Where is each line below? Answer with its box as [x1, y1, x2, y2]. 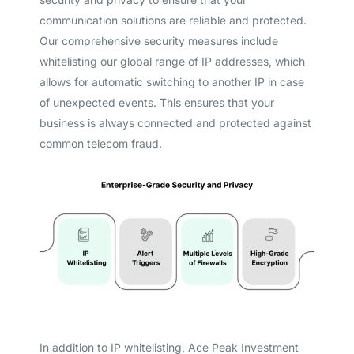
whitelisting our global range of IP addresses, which [39, 54, 305, 68]
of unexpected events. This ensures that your [39, 95, 274, 109]
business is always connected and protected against [39, 115, 311, 130]
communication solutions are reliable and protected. [39, 13, 307, 27]
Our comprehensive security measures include [39, 33, 278, 47]
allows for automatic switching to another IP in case [39, 74, 304, 88]
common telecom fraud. [39, 136, 162, 150]
